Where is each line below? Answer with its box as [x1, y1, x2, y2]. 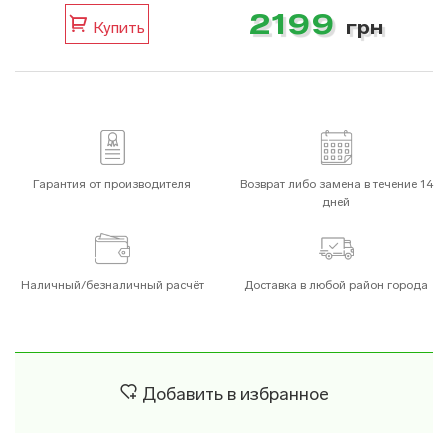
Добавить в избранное [137, 383, 329, 405]
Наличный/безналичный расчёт [20, 278, 204, 292]
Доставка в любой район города [244, 278, 428, 292]
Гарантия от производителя [33, 177, 191, 191]
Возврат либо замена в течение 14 [239, 177, 433, 191]
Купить [88, 17, 145, 37]
